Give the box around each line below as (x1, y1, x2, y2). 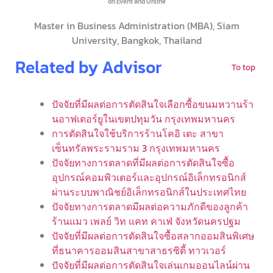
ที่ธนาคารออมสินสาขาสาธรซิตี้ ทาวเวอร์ (52, 243, 226, 258)
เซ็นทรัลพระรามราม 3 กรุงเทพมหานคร (52, 140, 220, 155)
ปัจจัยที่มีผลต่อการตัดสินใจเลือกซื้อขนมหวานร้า (52, 96, 253, 112)
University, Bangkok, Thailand (71, 32, 202, 48)
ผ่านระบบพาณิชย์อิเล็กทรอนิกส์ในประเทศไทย (52, 184, 246, 199)
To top (231, 60, 255, 74)
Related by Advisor (15, 54, 161, 80)
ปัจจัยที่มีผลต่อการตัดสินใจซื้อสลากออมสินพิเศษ (52, 228, 255, 243)
